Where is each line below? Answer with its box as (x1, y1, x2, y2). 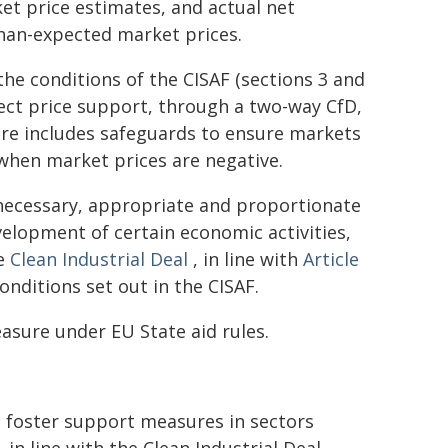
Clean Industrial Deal (10, 247, 188, 271)
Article (303, 247, 359, 271)
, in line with (188, 247, 303, 271)
